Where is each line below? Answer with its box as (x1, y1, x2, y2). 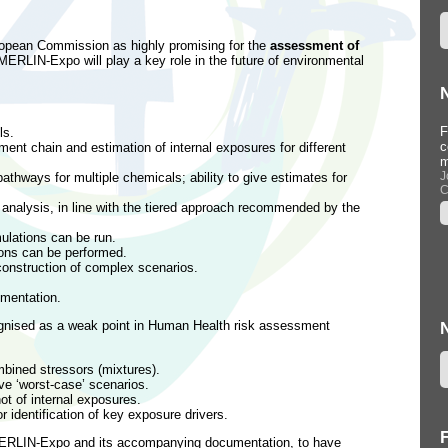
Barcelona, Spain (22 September (140, 139, 328, 154)
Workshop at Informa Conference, (140, 124, 335, 139)
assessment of (270, 38, 359, 54)
